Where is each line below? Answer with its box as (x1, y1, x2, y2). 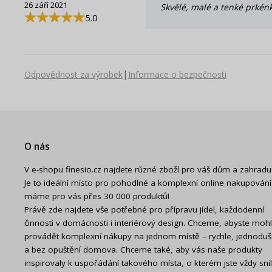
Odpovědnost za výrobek (24, 68, 123, 80)
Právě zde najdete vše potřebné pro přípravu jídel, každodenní (24, 203, 264, 215)
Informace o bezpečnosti (128, 68, 226, 80)
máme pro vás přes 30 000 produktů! (24, 190, 169, 202)
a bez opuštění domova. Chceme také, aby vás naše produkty (24, 243, 262, 255)
